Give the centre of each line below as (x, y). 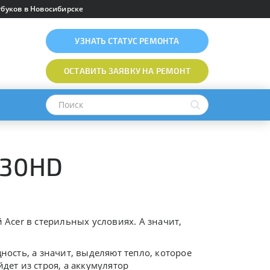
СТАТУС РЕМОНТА (143, 41)
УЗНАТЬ (91, 41)
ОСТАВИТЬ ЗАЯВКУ (102, 71)
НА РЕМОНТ (165, 71)
